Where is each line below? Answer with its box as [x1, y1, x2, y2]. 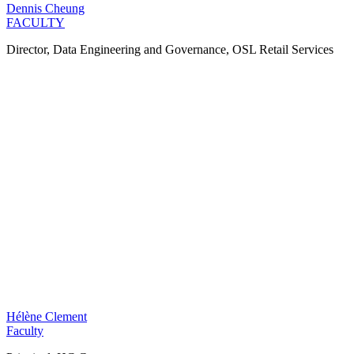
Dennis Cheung [6, 2, 85, 16]
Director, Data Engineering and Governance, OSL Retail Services [6, 43, 333, 57]
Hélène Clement [6, 310, 87, 324]
